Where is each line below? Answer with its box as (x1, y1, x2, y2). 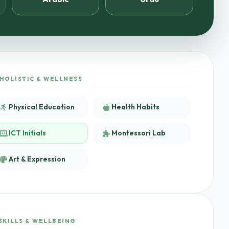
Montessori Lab (111, 128, 166, 138)
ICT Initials (9, 128, 46, 138)
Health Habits (111, 102, 159, 111)
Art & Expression (9, 154, 65, 164)
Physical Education (9, 102, 75, 111)
